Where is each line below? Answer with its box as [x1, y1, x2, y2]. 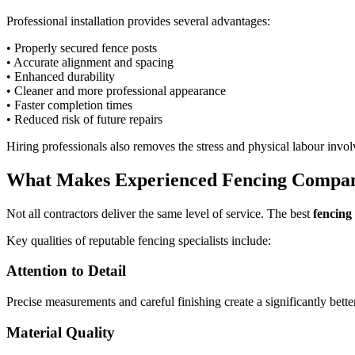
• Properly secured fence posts [6, 40, 157, 55]
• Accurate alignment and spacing [6, 55, 174, 69]
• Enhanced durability [6, 69, 115, 83]
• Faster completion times [6, 97, 132, 112]
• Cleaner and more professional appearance [6, 83, 226, 97]
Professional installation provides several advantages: [6, 13, 270, 28]
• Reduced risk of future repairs [6, 112, 162, 126]
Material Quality [6, 323, 115, 341]
